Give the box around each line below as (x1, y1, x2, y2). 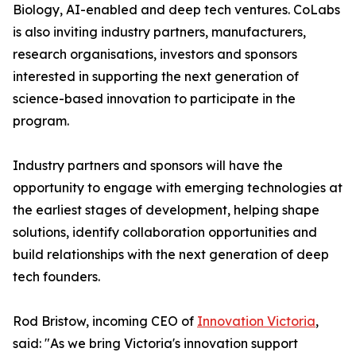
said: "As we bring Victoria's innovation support (13, 335, 298, 352)
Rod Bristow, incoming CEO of (13, 313, 197, 330)
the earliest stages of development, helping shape (13, 202, 319, 219)
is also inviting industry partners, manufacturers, (13, 24, 306, 41)
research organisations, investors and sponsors (13, 46, 297, 63)
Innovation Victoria (197, 313, 315, 330)
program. (13, 113, 69, 130)
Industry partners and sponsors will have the (13, 157, 283, 174)
